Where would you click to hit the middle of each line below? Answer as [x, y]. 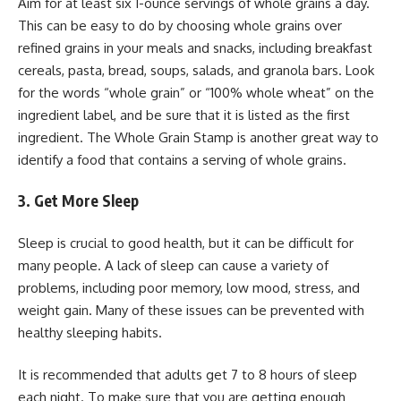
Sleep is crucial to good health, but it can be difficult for [186, 243]
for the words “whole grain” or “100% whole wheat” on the [196, 92]
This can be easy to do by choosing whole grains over [180, 25]
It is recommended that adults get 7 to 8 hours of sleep [188, 375]
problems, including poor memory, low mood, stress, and [189, 287]
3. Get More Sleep [78, 201]
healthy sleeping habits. [90, 332]
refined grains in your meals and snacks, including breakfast [195, 47]
